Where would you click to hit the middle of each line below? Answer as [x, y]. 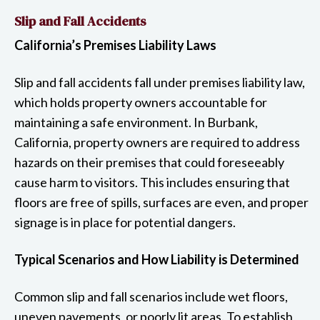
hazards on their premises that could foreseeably [149, 162]
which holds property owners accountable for [141, 102]
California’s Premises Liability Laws [115, 45]
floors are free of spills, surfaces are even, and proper [161, 202]
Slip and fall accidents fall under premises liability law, [160, 82]
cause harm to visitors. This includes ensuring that [152, 182]
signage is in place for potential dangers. [125, 222]
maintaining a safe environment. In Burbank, [136, 122]
